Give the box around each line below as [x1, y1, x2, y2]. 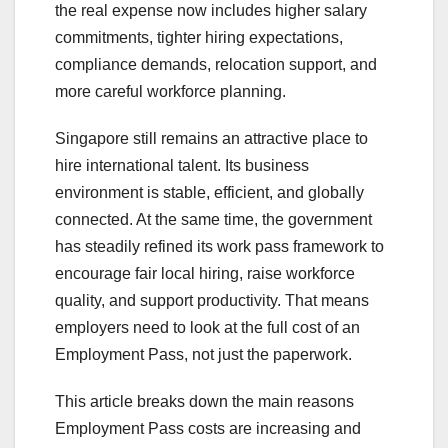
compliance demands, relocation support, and [55, 55, 377, 73]
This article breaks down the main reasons [55, 392, 354, 410]
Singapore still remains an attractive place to [55, 129, 368, 147]
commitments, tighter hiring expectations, [55, 28, 343, 46]
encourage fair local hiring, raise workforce [55, 264, 355, 282]
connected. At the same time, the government [55, 210, 372, 228]
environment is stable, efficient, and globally [55, 183, 364, 201]
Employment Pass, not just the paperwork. [55, 345, 352, 363]
